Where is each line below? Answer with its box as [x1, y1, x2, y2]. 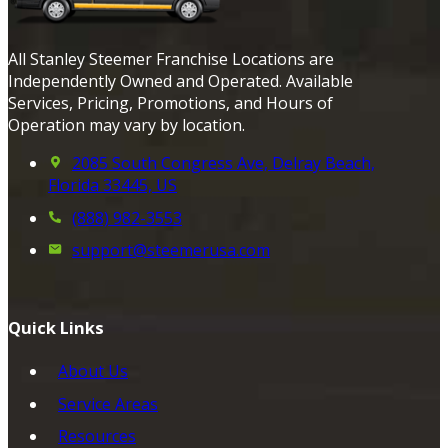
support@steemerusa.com [72, 239, 270, 262]
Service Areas [58, 392, 158, 415]
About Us [58, 359, 128, 382]
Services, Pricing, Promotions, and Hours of [8, 91, 333, 114]
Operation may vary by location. [8, 113, 245, 136]
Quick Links [8, 316, 104, 340]
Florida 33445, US [48, 173, 177, 196]
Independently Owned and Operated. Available [8, 69, 353, 92]
